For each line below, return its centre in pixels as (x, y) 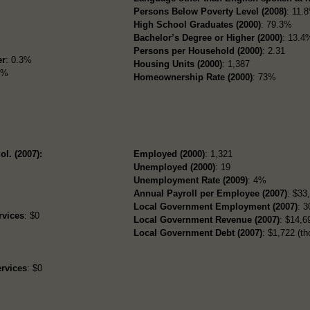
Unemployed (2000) (175, 167)
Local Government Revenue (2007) (207, 219)
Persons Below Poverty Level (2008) (210, 11)
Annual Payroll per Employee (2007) (211, 193)
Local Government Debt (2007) (198, 232)
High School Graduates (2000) (198, 24)
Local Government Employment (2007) (216, 206)
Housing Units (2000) (178, 64)
